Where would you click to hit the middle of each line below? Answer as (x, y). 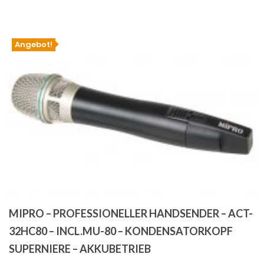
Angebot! (34, 44)
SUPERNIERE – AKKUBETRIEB (80, 249)
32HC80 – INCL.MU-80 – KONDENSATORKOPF (121, 231)
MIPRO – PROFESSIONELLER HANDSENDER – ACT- (131, 214)
